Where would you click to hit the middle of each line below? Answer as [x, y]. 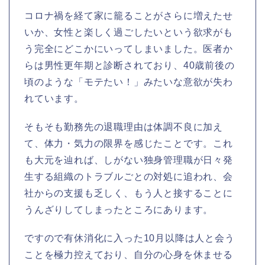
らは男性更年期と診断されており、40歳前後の [130, 65]
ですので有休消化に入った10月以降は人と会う [130, 238]
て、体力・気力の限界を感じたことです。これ [129, 143]
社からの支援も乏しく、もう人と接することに [129, 193]
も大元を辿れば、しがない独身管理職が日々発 [129, 160]
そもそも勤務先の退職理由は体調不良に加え [124, 127]
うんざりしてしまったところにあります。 [119, 209]
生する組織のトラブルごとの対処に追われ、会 [129, 176]
